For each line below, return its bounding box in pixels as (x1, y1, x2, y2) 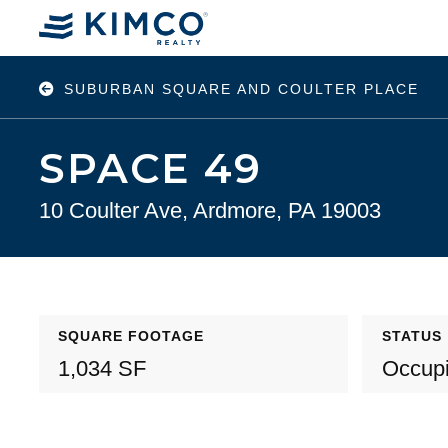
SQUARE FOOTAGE (57, 328, 204, 345)
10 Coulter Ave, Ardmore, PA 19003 (38, 198, 381, 224)
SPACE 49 (38, 143, 262, 194)
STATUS (381, 328, 442, 345)
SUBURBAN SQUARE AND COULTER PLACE (64, 80, 420, 97)
